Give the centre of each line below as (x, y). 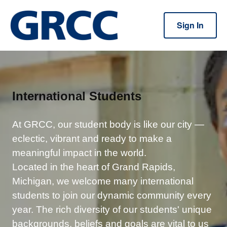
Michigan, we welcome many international (103, 181)
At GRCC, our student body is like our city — (108, 124)
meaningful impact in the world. (79, 153)
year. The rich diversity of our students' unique (112, 210)
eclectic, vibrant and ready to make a (92, 139)
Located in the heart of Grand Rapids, (94, 167)
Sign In (190, 25)
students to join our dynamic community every (112, 195)
